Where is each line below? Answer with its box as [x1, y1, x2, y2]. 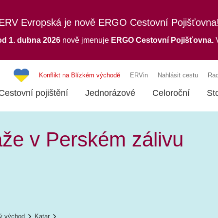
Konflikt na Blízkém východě [39, 72, 120, 79]
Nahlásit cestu [158, 72, 198, 79]
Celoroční [152, 88, 190, 98]
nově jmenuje [62, 36, 111, 45]
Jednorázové [85, 88, 135, 98]
